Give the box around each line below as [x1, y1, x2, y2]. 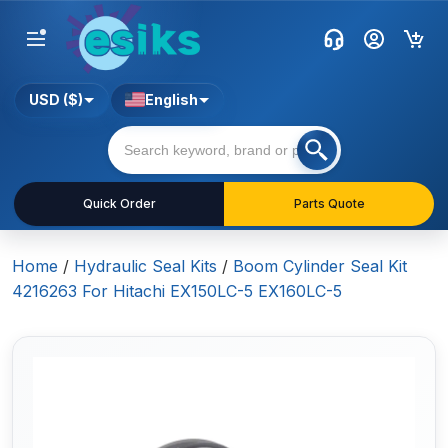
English [145, 91, 198, 109]
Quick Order [82, 196, 156, 212]
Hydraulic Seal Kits [74, 256, 217, 277]
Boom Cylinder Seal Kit [233, 256, 407, 277]
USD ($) [29, 91, 83, 109]
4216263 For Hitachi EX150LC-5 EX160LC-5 [12, 281, 342, 302]
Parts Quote [293, 196, 365, 212]
